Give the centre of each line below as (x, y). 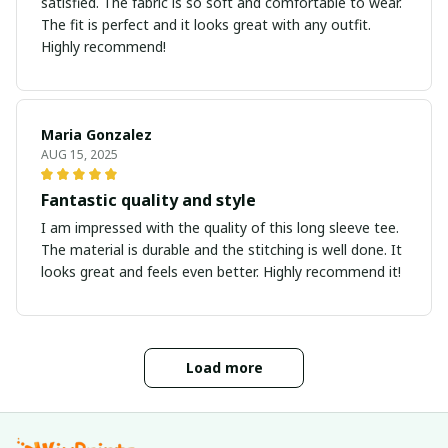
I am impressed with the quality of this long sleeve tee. (220, 228)
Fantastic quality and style (148, 200)
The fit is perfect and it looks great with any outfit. (206, 25)
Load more (224, 368)
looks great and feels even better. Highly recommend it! (221, 272)
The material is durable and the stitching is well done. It (221, 250)
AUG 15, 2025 (79, 155)
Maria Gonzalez (96, 135)
